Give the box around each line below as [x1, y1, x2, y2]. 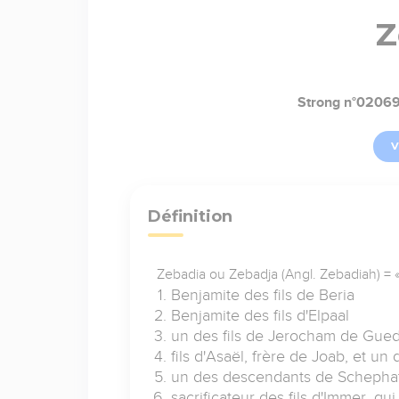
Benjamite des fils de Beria [170, 285, 354, 304]
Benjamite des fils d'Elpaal [170, 305, 349, 324]
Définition [147, 206, 232, 226]
